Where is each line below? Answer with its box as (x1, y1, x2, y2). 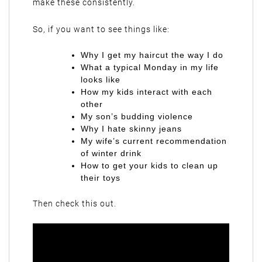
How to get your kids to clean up (81, 161, 218, 170)
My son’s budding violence (81, 112, 193, 121)
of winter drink (81, 149, 142, 158)
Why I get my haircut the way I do (81, 50, 223, 60)
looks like (81, 75, 120, 84)
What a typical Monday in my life (81, 63, 219, 72)
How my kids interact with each (81, 87, 212, 96)
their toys (81, 173, 120, 182)
